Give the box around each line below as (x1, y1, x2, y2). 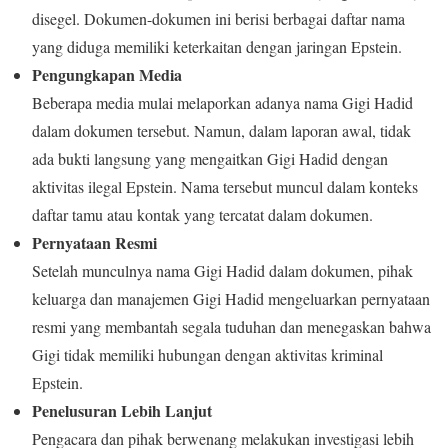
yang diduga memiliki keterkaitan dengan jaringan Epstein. (32, 35, 402, 57)
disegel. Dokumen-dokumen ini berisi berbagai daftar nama (32, 7, 405, 29)
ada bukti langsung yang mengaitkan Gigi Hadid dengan (32, 147, 388, 169)
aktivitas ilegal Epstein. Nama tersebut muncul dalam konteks (32, 175, 418, 197)
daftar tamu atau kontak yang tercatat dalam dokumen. (32, 203, 373, 225)
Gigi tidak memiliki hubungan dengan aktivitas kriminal (32, 343, 383, 365)
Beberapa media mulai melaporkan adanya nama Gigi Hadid (32, 91, 413, 113)
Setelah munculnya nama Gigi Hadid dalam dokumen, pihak (32, 259, 413, 281)
